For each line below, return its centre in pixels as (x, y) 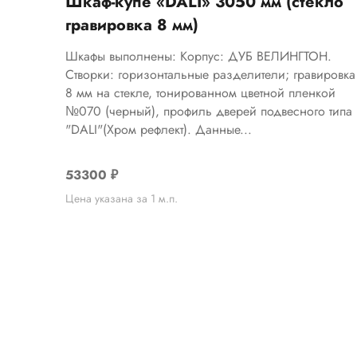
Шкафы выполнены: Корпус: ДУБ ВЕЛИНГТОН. (199, 56)
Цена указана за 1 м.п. (122, 199)
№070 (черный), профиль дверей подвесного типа (209, 111)
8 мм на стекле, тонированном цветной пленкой (201, 92)
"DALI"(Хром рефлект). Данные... (159, 129)
